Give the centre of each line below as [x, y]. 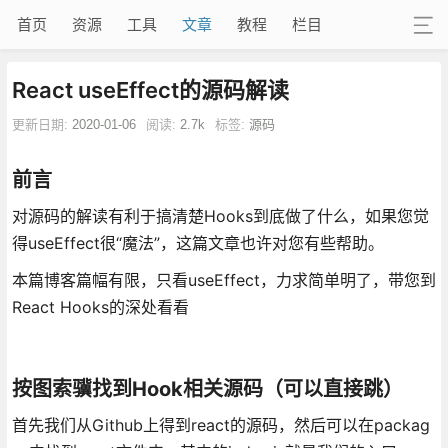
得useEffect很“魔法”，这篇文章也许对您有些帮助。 [197, 242]
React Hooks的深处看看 [100, 306]
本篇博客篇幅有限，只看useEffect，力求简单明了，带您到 [223, 279]
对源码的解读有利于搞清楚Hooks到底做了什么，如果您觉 [220, 215]
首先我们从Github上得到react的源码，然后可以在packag [220, 424]
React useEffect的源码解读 [150, 89]
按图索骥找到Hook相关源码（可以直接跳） [207, 388]
